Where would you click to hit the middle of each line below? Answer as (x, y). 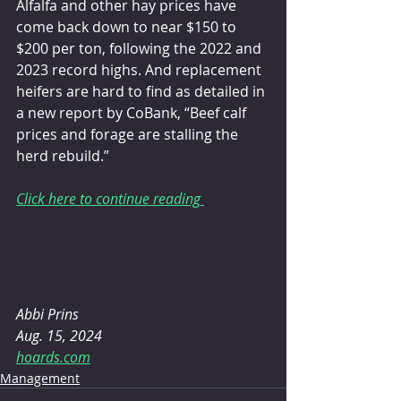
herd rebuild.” (63, 156)
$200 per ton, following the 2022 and (141, 49)
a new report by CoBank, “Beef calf (133, 113)
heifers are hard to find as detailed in (142, 92)
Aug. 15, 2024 (59, 335)
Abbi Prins (47, 314)
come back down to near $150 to (128, 27)
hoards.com (53, 357)
